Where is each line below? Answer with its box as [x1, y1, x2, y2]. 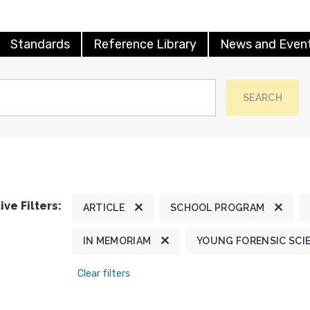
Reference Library [93, 36, 197, 52]
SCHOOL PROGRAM [170, 201, 265, 213]
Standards [10, 36, 70, 52]
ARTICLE [82, 201, 125, 213]
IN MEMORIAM [82, 235, 152, 246]
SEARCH [243, 91, 282, 103]
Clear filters [77, 267, 130, 280]
